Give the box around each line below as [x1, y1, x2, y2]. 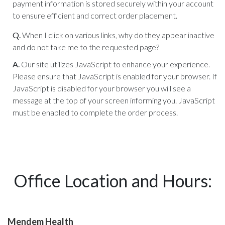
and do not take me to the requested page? [13, 42, 159, 52]
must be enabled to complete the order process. [13, 107, 178, 117]
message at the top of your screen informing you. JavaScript [13, 95, 215, 105]
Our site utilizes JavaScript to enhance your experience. [21, 59, 210, 69]
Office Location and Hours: [13, 170, 212, 191]
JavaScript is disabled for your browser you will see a [13, 83, 191, 93]
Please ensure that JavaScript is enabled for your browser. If [13, 71, 217, 81]
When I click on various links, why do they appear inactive [22, 30, 214, 40]
